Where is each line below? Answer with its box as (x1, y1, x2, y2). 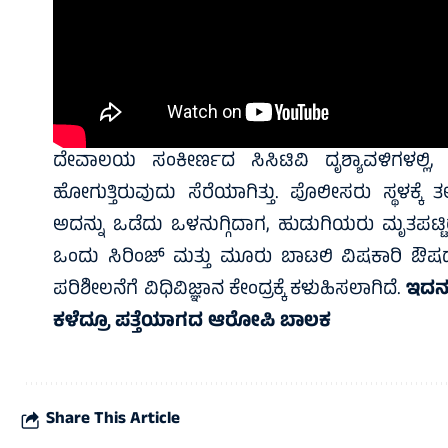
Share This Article (46, 405, 180, 434)
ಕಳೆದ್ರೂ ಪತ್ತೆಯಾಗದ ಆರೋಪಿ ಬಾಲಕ (53, 307, 332, 339)
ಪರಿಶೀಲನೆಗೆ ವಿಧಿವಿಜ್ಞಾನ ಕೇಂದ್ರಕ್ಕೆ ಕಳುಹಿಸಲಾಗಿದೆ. (53, 275, 407, 307)
